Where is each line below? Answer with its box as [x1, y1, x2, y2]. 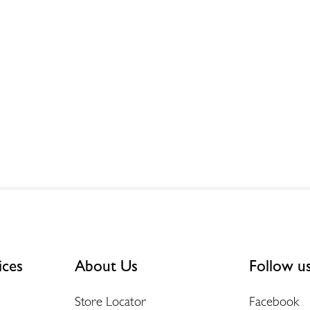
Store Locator [74, 293, 146, 309]
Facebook [249, 293, 299, 309]
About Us [74, 256, 138, 275]
